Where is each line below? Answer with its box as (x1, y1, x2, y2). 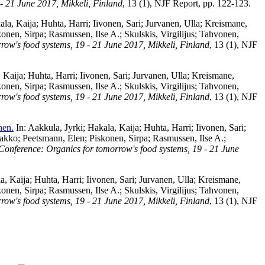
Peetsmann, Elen (22, 132, 85, 143)
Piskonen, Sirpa (89, 132, 148, 143)
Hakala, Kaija (88, 122, 139, 132)
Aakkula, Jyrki (28, 122, 83, 132)
